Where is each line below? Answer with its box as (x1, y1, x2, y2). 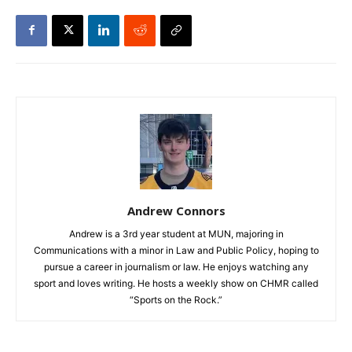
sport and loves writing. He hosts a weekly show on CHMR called (34, 277, 318, 289)
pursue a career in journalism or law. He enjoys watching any (43, 260, 309, 273)
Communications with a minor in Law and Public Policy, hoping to (33, 244, 319, 256)
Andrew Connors (126, 202, 225, 218)
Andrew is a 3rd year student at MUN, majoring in (68, 227, 284, 240)
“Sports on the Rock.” (130, 293, 222, 306)
